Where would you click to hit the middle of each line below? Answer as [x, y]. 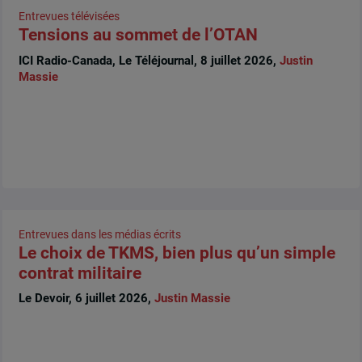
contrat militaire [80, 273]
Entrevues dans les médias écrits [99, 234]
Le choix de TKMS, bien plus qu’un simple [177, 253]
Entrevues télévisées [69, 17]
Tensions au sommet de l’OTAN [138, 35]
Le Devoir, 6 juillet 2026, [86, 299]
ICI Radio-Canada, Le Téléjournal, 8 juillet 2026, [149, 60]
